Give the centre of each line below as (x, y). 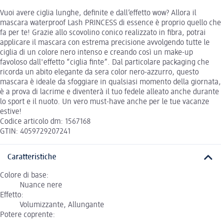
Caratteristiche (32, 158)
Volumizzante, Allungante (62, 205)
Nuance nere (41, 185)
